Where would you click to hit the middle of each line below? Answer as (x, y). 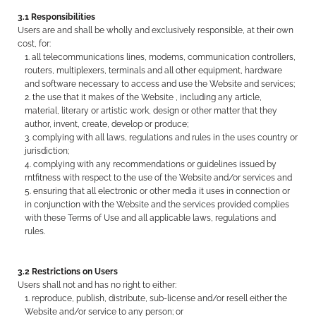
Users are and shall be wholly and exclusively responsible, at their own (156, 30)
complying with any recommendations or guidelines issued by (155, 164)
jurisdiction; (47, 151)
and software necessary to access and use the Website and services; (160, 84)
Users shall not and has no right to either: (97, 285)
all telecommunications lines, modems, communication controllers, (164, 57)
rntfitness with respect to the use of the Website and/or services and (159, 178)
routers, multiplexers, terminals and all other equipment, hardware (154, 71)
